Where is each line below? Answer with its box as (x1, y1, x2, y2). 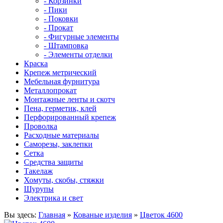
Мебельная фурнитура (24, 77, 100, 86)
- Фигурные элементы (44, 32, 119, 41)
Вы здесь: (4, 211, 38, 219)
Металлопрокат (24, 86, 77, 95)
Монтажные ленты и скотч (24, 95, 115, 104)
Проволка (24, 122, 57, 130)
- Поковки (44, 14, 78, 23)
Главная (38, 211, 65, 219)
